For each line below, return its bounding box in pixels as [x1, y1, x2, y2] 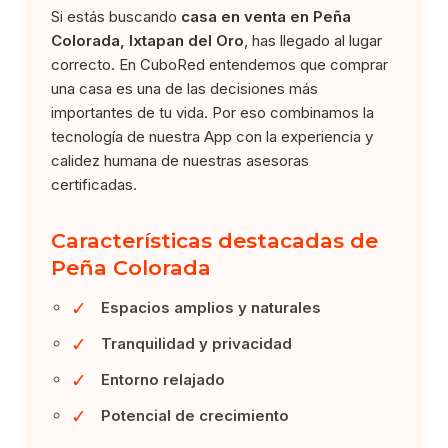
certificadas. [51, 174, 138, 194]
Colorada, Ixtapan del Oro [51, 30, 245, 50]
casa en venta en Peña [181, 6, 352, 26]
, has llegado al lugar [244, 30, 383, 50]
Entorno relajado [101, 369, 226, 389]
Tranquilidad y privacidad [101, 333, 293, 353]
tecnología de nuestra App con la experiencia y [51, 126, 374, 146]
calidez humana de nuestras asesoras [51, 150, 310, 170]
